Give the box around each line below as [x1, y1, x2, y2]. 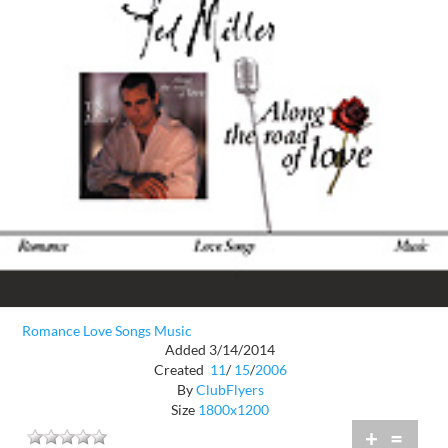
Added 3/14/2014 [165, 340, 275, 358]
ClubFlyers [195, 380, 264, 398]
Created [153, 360, 207, 378]
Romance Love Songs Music [22, 322, 192, 340]
